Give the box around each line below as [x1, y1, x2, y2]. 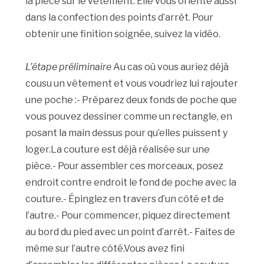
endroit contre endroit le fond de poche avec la [25, 177, 237, 189]
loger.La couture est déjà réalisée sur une [25, 144, 210, 156]
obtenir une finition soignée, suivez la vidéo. [25, 28, 221, 40]
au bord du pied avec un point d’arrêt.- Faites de [25, 226, 236, 238]
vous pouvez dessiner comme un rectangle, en [25, 111, 233, 123]
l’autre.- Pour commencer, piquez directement [25, 210, 231, 222]
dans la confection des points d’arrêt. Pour [25, 12, 214, 24]
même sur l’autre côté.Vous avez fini [25, 243, 185, 255]
